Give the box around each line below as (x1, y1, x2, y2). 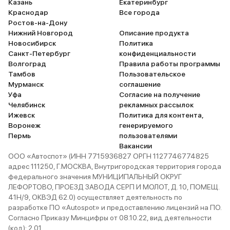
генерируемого (119, 121, 173, 129)
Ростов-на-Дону (8, 18, 67, 27)
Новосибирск (8, 39, 56, 47)
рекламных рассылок (119, 101, 194, 109)
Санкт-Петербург (8, 49, 70, 57)
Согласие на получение (119, 90, 200, 99)
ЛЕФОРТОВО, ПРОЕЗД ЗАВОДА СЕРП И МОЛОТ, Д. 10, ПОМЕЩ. (8, 183, 219, 191)
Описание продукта (119, 29, 189, 37)
